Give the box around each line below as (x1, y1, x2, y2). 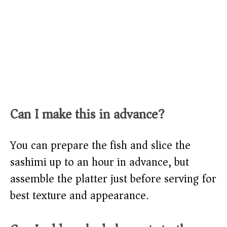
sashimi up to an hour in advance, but (10, 153, 189, 172)
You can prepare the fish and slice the (10, 136, 191, 156)
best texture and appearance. (10, 186, 148, 206)
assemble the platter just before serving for (10, 169, 216, 189)
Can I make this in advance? (10, 103, 165, 126)
